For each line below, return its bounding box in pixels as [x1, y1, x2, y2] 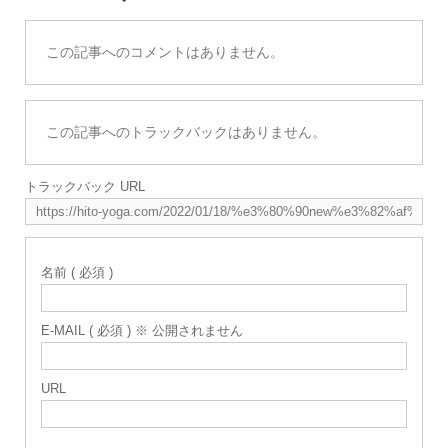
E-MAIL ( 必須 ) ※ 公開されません [40, 323, 243, 339]
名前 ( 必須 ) [40, 265, 113, 281]
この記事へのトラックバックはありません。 [45, 124, 326, 141]
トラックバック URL [24, 179, 145, 195]
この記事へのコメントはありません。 [45, 44, 284, 61]
